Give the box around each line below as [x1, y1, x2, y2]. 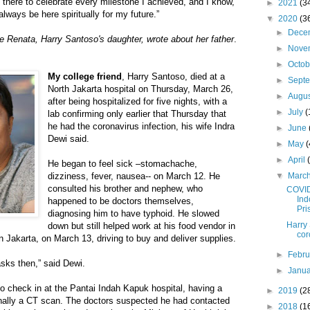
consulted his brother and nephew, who [48, 183, 203, 194]
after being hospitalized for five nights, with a [48, 95, 228, 107]
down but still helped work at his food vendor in [48, 220, 236, 231]
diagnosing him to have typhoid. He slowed [48, 208, 220, 219]
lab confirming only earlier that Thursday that [48, 108, 227, 119]
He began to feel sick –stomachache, [48, 158, 198, 169]
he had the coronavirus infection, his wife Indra [48, 120, 235, 131]
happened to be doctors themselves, [48, 195, 194, 206]
